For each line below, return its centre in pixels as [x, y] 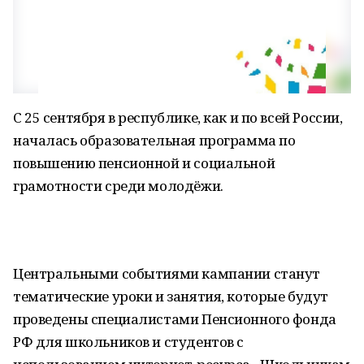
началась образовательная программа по [154, 140]
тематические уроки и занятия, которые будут [171, 296]
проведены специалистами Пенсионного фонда [175, 319]
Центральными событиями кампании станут [167, 273]
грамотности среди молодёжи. [118, 186]
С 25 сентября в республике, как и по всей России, [178, 117]
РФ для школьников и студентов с [128, 342]
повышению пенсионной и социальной [144, 163]
